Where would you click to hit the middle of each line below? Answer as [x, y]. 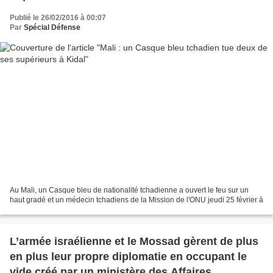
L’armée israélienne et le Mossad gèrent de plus [134, 242]
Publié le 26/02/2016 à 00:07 [58, 17]
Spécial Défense [52, 27]
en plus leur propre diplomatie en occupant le [128, 257]
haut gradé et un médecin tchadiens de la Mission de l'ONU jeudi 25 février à [136, 200]
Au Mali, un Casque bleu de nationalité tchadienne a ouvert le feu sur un [129, 190]
